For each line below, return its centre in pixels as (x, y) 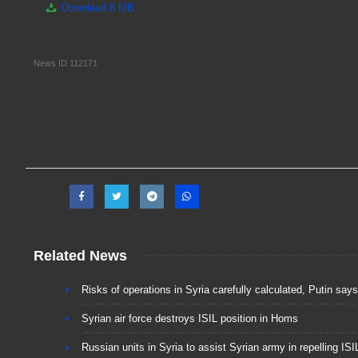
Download (84, 8)
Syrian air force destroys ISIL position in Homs (190, 319)
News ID (52, 64)
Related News (80, 256)
